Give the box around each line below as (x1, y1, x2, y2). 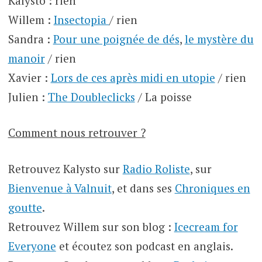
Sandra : (8, 31, 53, 46)
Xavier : (8, 70, 51, 85)
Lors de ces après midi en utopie (50, 70, 215, 85)
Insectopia (53, 12, 109, 27)
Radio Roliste (122, 161, 190, 176)
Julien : (8, 89, 48, 104)
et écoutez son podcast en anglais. (56, 238, 233, 253)
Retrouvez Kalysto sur (8, 161, 123, 176)
